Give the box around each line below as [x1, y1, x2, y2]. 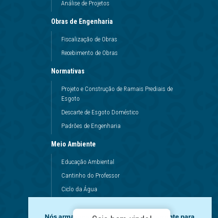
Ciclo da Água [61, 185, 98, 193]
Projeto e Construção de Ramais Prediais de [61, 85, 173, 92]
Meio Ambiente [51, 140, 96, 148]
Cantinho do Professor [61, 172, 120, 179]
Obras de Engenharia [51, 18, 113, 25]
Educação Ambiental [61, 158, 115, 165]
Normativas [51, 67, 85, 75]
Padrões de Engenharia [61, 122, 121, 129]
